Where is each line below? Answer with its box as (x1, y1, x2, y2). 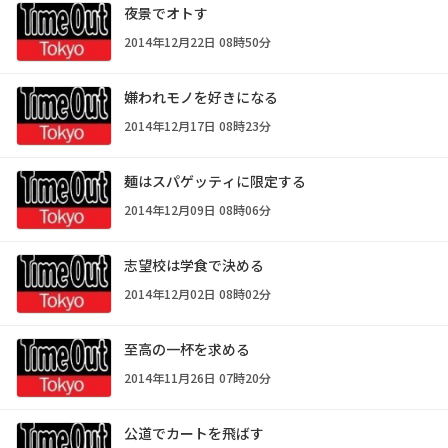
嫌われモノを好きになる (124, 86, 278, 107)
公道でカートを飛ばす (124, 422, 264, 443)
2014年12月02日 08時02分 (124, 284, 271, 302)
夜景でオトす (124, 2, 208, 23)
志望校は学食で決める (124, 254, 264, 275)
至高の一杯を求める (124, 338, 250, 359)
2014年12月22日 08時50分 (124, 32, 271, 50)
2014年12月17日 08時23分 (124, 116, 271, 134)
